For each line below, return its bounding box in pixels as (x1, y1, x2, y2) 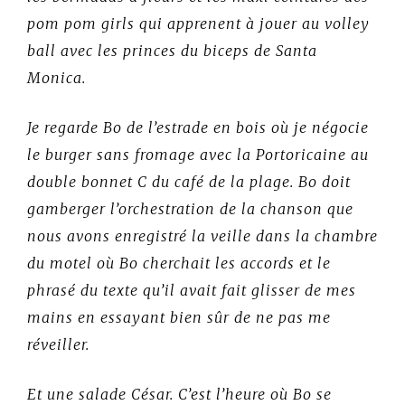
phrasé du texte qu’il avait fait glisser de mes (27, 280, 356, 299)
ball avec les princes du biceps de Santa (27, 41, 317, 60)
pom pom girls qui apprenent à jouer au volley (27, 14, 370, 33)
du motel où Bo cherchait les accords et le (27, 253, 331, 272)
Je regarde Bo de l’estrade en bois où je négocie (27, 118, 369, 137)
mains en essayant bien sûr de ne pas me (27, 307, 331, 326)
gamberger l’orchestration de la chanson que (27, 199, 353, 218)
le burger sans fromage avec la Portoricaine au (27, 145, 369, 164)
